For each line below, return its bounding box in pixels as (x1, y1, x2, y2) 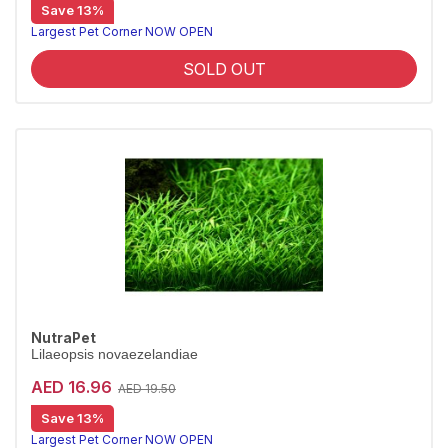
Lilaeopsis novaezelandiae (31, 347, 198, 362)
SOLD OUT (182, 59, 266, 79)
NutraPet (31, 330, 96, 346)
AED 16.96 (31, 376, 112, 397)
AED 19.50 (118, 381, 176, 396)
